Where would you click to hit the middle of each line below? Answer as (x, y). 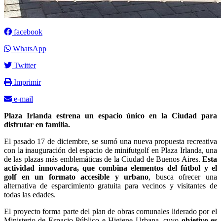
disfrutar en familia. (37, 124)
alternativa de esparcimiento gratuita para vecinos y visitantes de (110, 185)
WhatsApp (29, 48)
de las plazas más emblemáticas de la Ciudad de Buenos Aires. (103, 159)
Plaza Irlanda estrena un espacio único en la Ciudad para (110, 115)
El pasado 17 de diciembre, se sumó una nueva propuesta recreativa (110, 141)
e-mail (22, 99)
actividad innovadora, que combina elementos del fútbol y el (110, 168)
